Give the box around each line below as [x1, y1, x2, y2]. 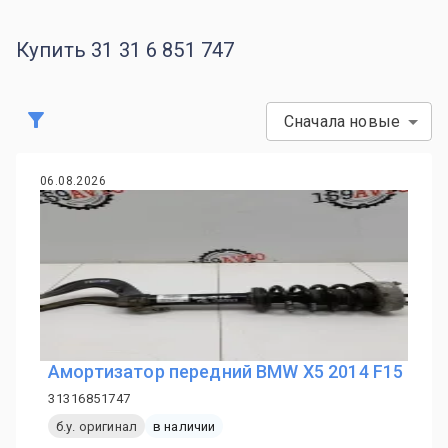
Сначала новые [284, 112, 400, 131]
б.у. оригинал [56, 418, 137, 434]
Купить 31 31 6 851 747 [16, 38, 235, 62]
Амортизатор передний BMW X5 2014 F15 [48, 361, 404, 382]
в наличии [152, 418, 216, 434]
